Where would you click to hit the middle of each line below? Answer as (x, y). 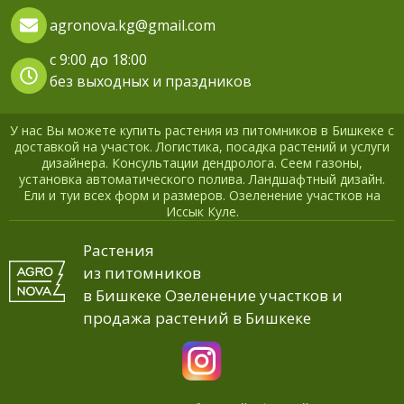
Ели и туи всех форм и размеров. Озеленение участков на (202, 195)
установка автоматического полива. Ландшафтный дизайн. (202, 179)
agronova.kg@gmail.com (132, 25)
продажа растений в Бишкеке (197, 317)
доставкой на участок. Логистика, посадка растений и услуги (202, 146)
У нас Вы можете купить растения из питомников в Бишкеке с (202, 130)
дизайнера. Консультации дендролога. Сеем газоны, (202, 162)
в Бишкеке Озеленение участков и (213, 295)
